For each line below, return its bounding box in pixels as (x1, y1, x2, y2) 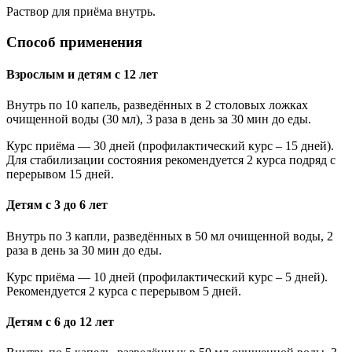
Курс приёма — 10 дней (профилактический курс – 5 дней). (6, 269, 328, 284)
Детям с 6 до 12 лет (6, 314, 114, 328)
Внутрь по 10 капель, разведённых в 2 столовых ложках (6, 98, 308, 112)
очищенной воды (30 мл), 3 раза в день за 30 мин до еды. (6, 112, 311, 126)
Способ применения (6, 33, 142, 50)
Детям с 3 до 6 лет (6, 198, 108, 212)
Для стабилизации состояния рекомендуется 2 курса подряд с (6, 153, 335, 167)
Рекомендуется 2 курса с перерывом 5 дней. (6, 284, 241, 298)
